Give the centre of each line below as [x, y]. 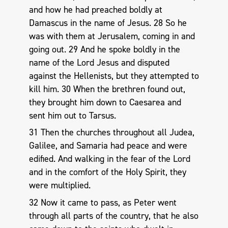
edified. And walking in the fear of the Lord [109, 159]
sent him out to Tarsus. [72, 115]
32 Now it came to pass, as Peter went [103, 202]
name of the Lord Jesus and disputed [99, 62]
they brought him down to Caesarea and [105, 102]
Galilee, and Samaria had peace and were [108, 146]
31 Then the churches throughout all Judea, [111, 133]
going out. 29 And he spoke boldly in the [104, 49]
